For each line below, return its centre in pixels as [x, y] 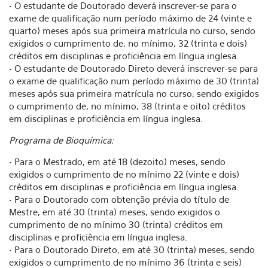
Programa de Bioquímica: [61, 140]
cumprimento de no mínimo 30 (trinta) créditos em [116, 224]
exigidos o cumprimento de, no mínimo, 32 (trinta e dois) [128, 43]
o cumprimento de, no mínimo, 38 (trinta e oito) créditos [127, 106]
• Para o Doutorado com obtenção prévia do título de [119, 199]
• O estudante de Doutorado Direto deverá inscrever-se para [133, 68]
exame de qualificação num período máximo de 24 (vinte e [130, 18]
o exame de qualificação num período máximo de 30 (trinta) [134, 81]
